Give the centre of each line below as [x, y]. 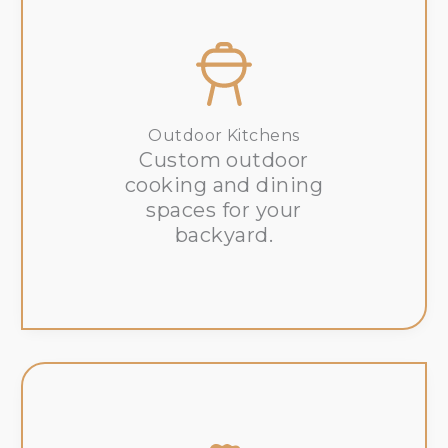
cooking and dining [224, 185]
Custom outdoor [224, 160]
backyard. [224, 235]
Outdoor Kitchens [224, 136]
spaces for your [224, 210]
